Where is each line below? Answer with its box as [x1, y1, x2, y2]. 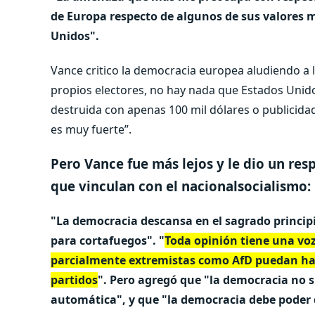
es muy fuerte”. [51, 122, 131, 138]
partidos [51, 271, 98, 288]
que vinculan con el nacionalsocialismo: [51, 177, 311, 195]
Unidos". [51, 28, 99, 44]
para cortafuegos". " [51, 232, 165, 248]
